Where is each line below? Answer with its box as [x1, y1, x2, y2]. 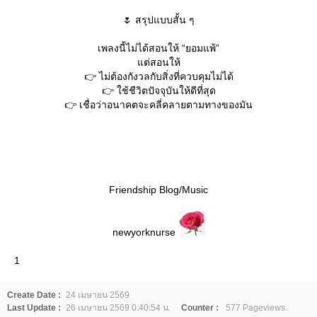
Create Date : [7, 290, 61, 300]
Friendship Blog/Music [109, 184, 208, 195]
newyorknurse [112, 226, 178, 238]
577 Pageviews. [224, 303, 287, 313]
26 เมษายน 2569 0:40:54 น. [66, 303, 171, 313]
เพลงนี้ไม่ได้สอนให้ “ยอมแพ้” [98, 42, 219, 54]
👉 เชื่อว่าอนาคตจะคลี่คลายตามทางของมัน [64, 99, 253, 110]
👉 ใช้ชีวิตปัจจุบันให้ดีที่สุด [101, 85, 216, 96]
